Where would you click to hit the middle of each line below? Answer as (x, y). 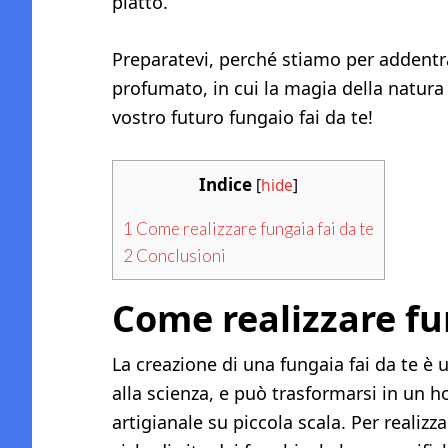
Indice (225, 184)
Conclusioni (179, 256)
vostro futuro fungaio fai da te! (242, 117)
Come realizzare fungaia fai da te (253, 229)
